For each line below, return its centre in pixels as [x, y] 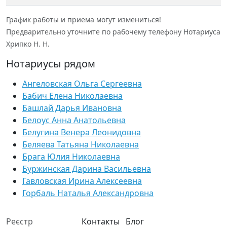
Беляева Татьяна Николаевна [81, 144]
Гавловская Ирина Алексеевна [82, 181]
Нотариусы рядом [51, 64]
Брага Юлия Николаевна [71, 157]
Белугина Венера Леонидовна [82, 132]
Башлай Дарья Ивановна [72, 108]
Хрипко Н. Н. [28, 44]
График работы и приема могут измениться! [84, 20]
